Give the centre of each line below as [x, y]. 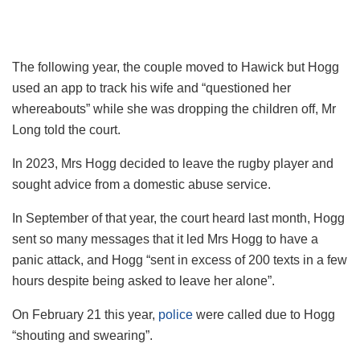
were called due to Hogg [264, 314]
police [176, 314]
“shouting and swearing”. [82, 335]
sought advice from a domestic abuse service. [141, 184]
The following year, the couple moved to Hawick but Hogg [176, 67]
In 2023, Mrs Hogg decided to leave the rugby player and [173, 163]
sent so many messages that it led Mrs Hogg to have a [165, 239]
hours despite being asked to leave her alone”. [143, 280]
